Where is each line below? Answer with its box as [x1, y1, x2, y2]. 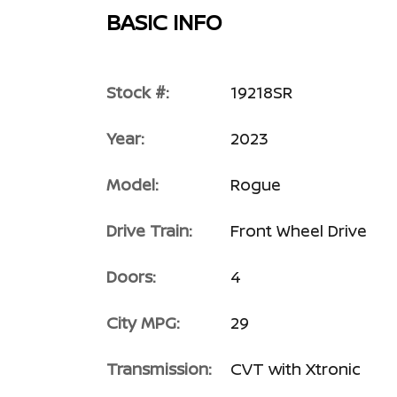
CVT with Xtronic [230, 358, 361, 379]
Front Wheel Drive [230, 220, 367, 241]
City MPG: [106, 312, 180, 333]
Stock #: [106, 82, 169, 103]
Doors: [106, 266, 156, 287]
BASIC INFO [106, 7, 222, 36]
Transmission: [106, 358, 212, 379]
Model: [106, 174, 159, 195]
